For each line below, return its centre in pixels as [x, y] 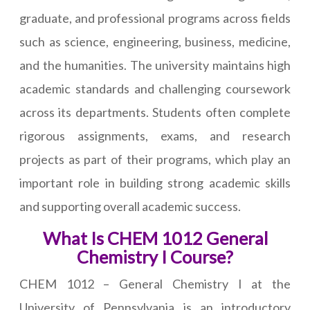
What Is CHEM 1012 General [155, 238]
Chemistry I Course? [155, 257]
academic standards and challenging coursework [155, 89]
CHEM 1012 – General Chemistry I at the [155, 284]
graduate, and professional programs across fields [155, 18]
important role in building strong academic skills [155, 183]
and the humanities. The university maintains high [155, 65]
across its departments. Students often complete [155, 112]
